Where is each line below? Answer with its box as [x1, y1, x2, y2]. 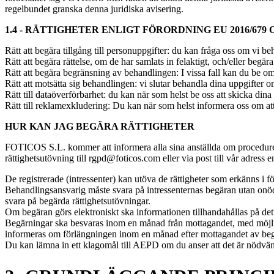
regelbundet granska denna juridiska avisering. [5, 3, 183, 14]
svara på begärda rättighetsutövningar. [5, 195, 150, 206]
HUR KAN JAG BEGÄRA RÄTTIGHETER [5, 120, 194, 131]
